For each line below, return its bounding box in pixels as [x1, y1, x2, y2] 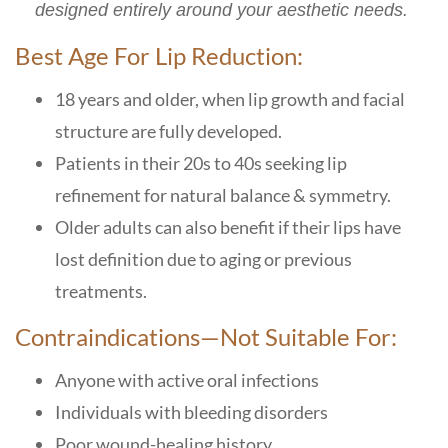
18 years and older [55, 87, 195, 110]
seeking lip [265, 151, 347, 174]
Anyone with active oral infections [55, 368, 319, 391]
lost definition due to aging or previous [55, 247, 352, 270]
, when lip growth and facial [195, 87, 405, 110]
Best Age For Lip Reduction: [15, 40, 303, 70]
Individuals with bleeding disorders [55, 400, 328, 423]
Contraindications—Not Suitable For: [15, 321, 397, 351]
